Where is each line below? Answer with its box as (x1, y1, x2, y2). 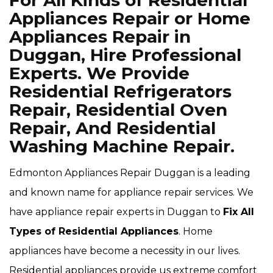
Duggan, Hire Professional (9, 44, 241, 65)
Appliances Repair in (9, 26, 191, 47)
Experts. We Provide (9, 63, 190, 83)
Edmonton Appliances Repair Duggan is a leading (9, 167, 250, 179)
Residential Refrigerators (9, 81, 232, 102)
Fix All (223, 206, 254, 218)
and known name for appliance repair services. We (9, 186, 253, 198)
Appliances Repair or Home (9, 8, 250, 29)
